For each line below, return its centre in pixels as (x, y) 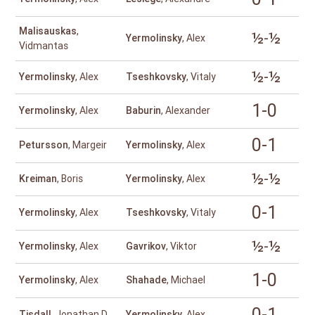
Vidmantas (44, 46)
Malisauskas (48, 31)
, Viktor (182, 246)
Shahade (147, 280)
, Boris (70, 179)
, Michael (186, 280)
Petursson (44, 145)
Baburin (144, 111)
